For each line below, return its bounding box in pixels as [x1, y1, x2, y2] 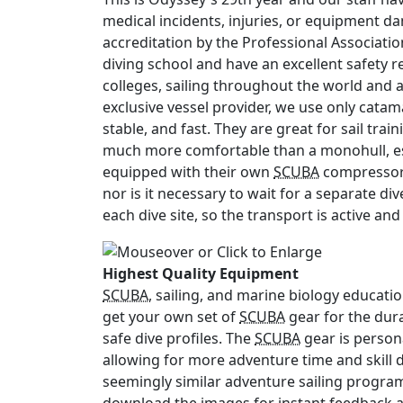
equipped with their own [103, 161, 273, 182]
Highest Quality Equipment [103, 264, 299, 284]
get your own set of [103, 307, 239, 327]
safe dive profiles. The [103, 328, 255, 349]
